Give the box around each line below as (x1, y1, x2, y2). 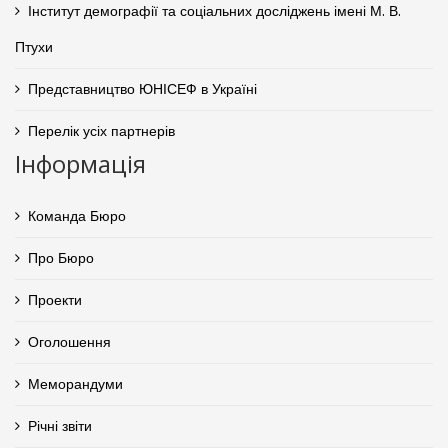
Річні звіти (28, 418, 92, 435)
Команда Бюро (28, 208, 126, 225)
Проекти (28, 292, 82, 309)
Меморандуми (28, 376, 123, 393)
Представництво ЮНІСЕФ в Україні (28, 81, 257, 98)
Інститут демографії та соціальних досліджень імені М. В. (28, 3, 401, 20)
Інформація (15, 147, 146, 180)
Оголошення (28, 334, 111, 351)
